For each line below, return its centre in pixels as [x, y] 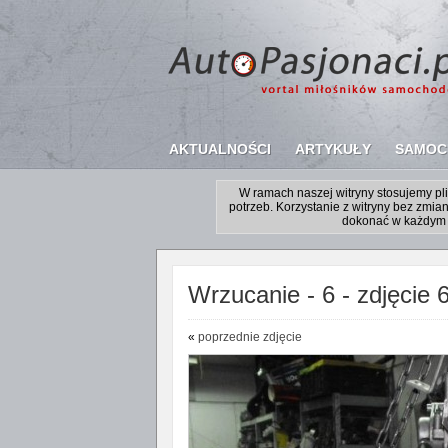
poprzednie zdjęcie [249, 337]
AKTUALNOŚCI [219, 149]
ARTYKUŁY [332, 149]
